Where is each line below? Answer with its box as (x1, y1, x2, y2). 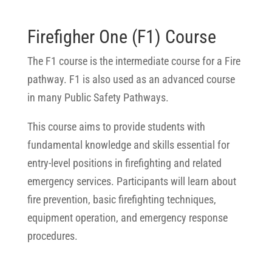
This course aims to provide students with (27, 120, 205, 133)
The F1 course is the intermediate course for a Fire (27, 55, 240, 67)
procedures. (27, 229, 78, 242)
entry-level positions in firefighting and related (27, 157, 222, 169)
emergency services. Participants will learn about (27, 175, 236, 188)
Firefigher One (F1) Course (27, 26, 216, 47)
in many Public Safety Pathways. (27, 91, 169, 104)
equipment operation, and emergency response (27, 211, 228, 224)
